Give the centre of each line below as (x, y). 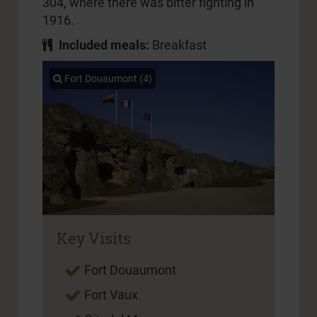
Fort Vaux (110, 295)
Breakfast (178, 45)
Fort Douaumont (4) (107, 78)
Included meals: (104, 45)
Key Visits (94, 239)
